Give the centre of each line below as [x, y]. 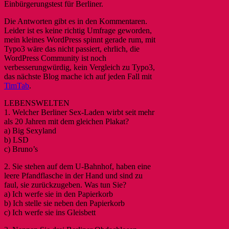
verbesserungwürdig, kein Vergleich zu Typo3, [79, 67]
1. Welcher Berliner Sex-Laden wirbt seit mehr [79, 112]
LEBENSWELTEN [37, 103]
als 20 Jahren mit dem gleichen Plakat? [66, 121]
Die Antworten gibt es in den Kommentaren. [76, 21]
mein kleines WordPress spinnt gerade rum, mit [80, 39]
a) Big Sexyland [30, 130]
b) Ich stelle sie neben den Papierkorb [64, 203]
